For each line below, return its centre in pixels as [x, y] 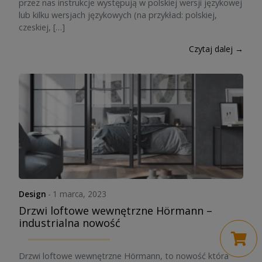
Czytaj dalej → [216, 49]
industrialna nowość [70, 223]
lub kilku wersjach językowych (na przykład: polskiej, [118, 15]
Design [32, 194]
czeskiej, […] [42, 27]
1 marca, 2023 [80, 194]
